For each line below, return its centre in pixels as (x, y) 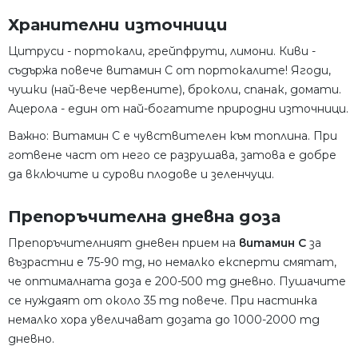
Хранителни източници (118, 24)
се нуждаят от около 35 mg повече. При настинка (163, 300)
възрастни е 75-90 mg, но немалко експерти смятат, (172, 262)
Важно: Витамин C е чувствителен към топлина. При (173, 135)
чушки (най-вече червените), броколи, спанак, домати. (175, 89)
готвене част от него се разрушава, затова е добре (172, 155)
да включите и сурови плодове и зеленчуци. (141, 174)
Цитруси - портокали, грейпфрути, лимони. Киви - (162, 51)
